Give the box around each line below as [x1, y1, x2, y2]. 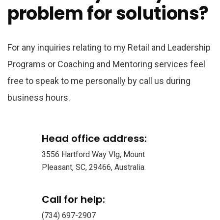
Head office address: [42, 132, 147, 145]
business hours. [7, 92, 70, 103]
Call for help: [42, 192, 105, 206]
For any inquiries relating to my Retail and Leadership [7, 42, 211, 53]
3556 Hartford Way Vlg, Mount [42, 150, 145, 159]
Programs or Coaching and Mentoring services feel [7, 59, 205, 69]
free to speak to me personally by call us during [7, 76, 191, 86]
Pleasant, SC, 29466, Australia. [42, 163, 146, 172]
